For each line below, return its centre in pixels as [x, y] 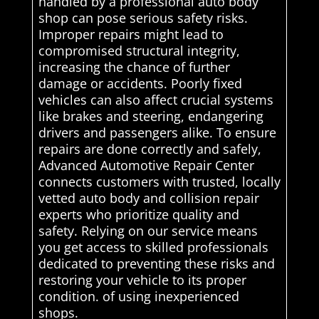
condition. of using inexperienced [138, 296]
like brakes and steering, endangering [151, 116]
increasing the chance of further [134, 67]
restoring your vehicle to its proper [142, 279]
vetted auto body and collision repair [148, 198]
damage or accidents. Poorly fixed [140, 83]
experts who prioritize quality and [138, 214]
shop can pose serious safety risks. [143, 17]
